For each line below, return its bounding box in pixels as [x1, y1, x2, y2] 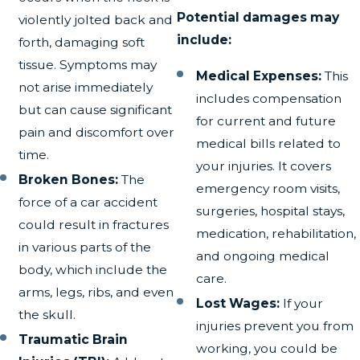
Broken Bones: [18, 172, 119, 188]
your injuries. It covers [195, 158, 331, 174]
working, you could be [195, 341, 337, 357]
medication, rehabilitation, [195, 226, 356, 242]
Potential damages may [177, 10, 340, 26]
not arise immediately [18, 80, 153, 96]
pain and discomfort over [18, 125, 175, 141]
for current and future [195, 113, 336, 129]
